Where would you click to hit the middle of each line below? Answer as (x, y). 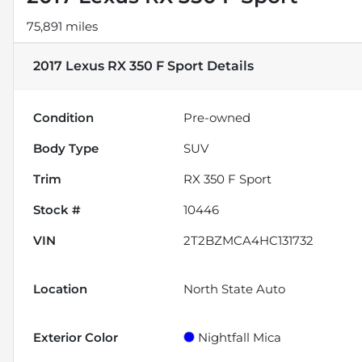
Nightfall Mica (240, 337)
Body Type (66, 148)
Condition (63, 117)
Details (229, 65)
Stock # (57, 209)
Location (60, 288)
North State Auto (235, 288)
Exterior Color (76, 337)
